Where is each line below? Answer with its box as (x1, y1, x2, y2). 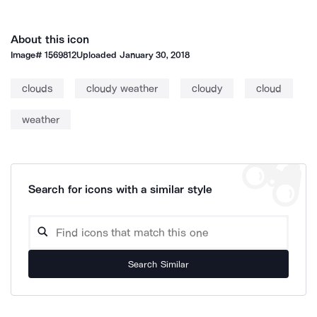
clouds (22, 82, 52, 95)
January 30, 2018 (119, 50, 190, 60)
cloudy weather (86, 82, 158, 95)
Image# (11, 50, 45, 60)
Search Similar (128, 258, 189, 270)
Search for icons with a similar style (28, 183, 212, 196)
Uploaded (76, 50, 120, 60)
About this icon (11, 33, 90, 46)
